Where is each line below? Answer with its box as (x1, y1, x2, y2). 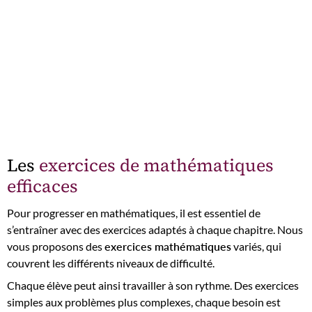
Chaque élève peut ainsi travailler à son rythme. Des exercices (7, 279, 299, 292)
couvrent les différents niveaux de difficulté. (7, 256, 214, 270)
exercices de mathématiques (39, 153, 274, 177)
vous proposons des (7, 240, 104, 253)
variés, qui (231, 240, 281, 253)
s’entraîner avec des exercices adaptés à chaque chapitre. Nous (7, 223, 303, 236)
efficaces (7, 173, 78, 198)
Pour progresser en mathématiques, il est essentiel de (7, 206, 260, 219)
